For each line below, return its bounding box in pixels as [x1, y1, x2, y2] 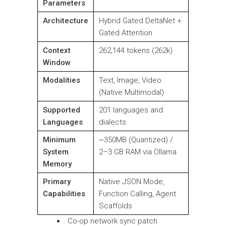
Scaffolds [99, 201, 132, 211]
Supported [43, 105, 80, 115]
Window [43, 58, 71, 68]
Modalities [43, 76, 80, 85]
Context [43, 46, 71, 55]
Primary [43, 177, 71, 187]
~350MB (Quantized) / [99, 135, 173, 145]
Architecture [43, 16, 88, 26]
